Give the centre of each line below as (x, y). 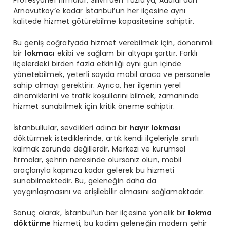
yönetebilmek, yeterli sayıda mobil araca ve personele (112, 75)
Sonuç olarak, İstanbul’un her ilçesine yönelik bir (101, 213)
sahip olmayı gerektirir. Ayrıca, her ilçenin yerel (97, 85)
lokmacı (40, 53)
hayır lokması (155, 128)
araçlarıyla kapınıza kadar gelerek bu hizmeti (94, 171)
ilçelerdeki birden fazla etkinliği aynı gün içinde (98, 64)
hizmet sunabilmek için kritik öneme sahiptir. (94, 107)
